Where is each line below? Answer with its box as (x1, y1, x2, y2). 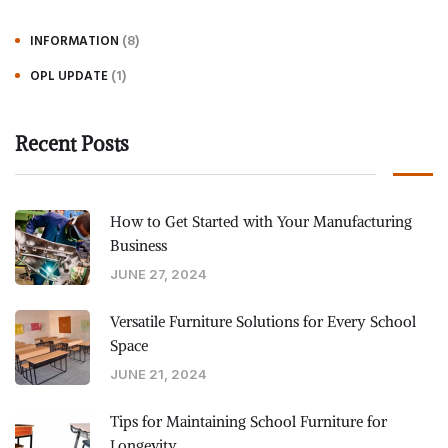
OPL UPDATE (30, 65, 108, 86)
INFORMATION (30, 30, 119, 51)
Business (110, 236, 167, 256)
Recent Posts (15, 131, 129, 157)
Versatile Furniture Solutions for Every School (110, 312, 416, 332)
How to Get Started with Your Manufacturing (110, 212, 412, 232)
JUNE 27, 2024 (110, 266, 207, 283)
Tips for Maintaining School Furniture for (110, 412, 387, 432)
